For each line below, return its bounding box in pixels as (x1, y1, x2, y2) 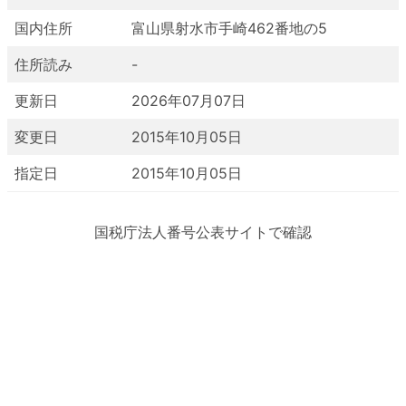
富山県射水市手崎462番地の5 (131, 19, 327, 37)
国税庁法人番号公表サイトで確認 (94, 223, 312, 241)
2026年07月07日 (131, 92, 246, 110)
